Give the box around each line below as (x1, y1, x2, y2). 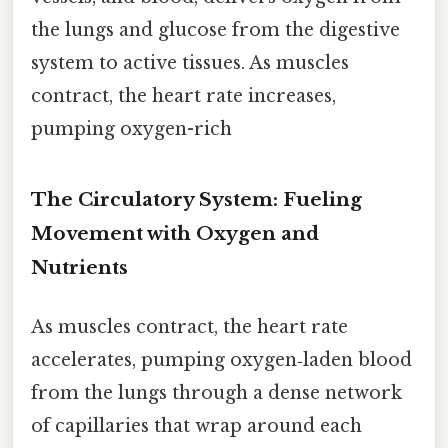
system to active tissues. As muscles (31, 52, 349, 75)
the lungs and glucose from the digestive (31, 19, 400, 42)
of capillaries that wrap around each (31, 415, 362, 438)
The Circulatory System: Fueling (31, 187, 362, 211)
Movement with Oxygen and (31, 221, 319, 245)
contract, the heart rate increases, (31, 85, 336, 108)
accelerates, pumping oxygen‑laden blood (31, 349, 412, 372)
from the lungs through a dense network (31, 382, 402, 405)
